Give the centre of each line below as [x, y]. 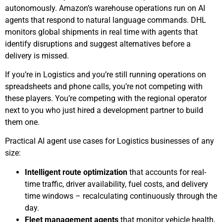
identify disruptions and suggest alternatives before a [98, 44]
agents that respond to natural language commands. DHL [106, 20]
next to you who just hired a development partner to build [104, 111]
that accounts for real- [167, 172]
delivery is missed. [37, 55]
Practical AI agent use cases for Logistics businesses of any [110, 141]
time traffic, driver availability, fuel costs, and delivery [116, 184]
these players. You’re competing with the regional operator [106, 99]
